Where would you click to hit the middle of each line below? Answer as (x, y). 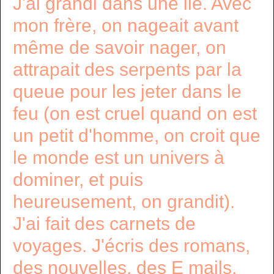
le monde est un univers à (119, 157)
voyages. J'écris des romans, (131, 246)
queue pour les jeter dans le (127, 91)
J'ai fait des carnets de (104, 224)
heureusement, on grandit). (124, 202)
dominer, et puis (78, 180)
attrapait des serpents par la (127, 69)
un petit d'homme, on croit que (137, 135)
